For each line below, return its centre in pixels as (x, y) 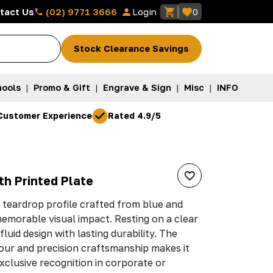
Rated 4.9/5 (134, 116)
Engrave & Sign (137, 88)
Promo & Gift (62, 88)
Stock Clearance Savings (131, 48)
